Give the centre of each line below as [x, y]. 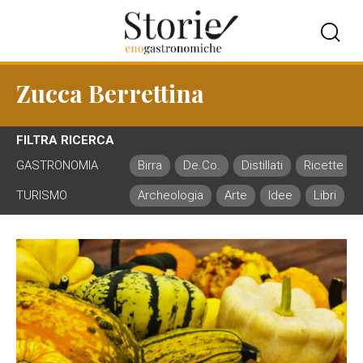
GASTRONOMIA [57, 165]
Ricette [324, 165]
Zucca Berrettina [110, 93]
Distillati [262, 165]
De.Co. [202, 165]
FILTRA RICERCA [65, 140]
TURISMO [42, 195]
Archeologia [171, 195]
